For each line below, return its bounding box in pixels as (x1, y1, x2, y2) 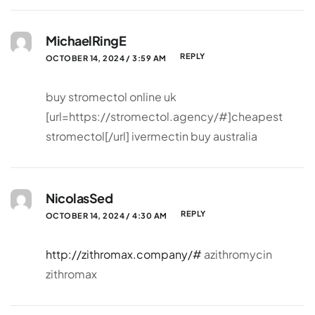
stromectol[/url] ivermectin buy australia (46, 129, 257, 144)
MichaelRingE (46, 32, 127, 49)
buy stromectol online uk (46, 89, 176, 105)
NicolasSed (46, 190, 113, 207)
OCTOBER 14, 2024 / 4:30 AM (46, 210, 167, 220)
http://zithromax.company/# (46, 247, 202, 262)
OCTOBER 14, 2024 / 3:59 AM (46, 53, 167, 63)
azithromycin (202, 247, 272, 262)
